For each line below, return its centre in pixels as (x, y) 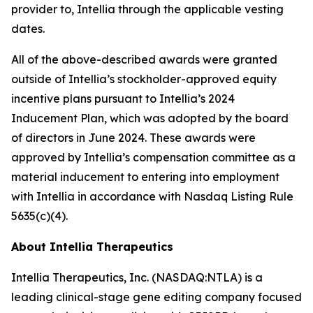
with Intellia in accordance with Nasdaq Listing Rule (152, 196)
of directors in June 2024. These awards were (133, 138)
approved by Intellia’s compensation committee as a (153, 157)
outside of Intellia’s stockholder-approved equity (144, 79)
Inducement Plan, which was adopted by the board (150, 118)
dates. (28, 29)
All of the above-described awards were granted (144, 59)
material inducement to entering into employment (145, 177)
